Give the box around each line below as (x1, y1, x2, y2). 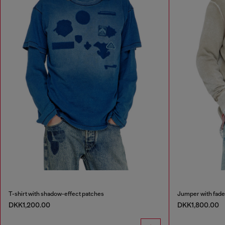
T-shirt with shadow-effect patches (9, 190, 104, 198)
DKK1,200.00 (9, 201, 50, 209)
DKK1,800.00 (177, 201, 219, 209)
